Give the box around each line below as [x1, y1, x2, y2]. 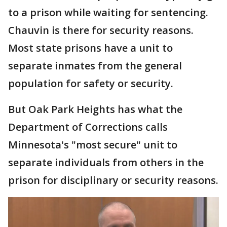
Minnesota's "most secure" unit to [8, 138, 177, 152]
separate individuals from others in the [8, 156, 204, 169]
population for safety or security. [8, 77, 173, 90]
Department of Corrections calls [8, 120, 168, 134]
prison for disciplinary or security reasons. [8, 173, 218, 187]
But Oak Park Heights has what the [8, 102, 182, 116]
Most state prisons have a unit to [8, 41, 173, 55]
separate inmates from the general [8, 59, 182, 72]
